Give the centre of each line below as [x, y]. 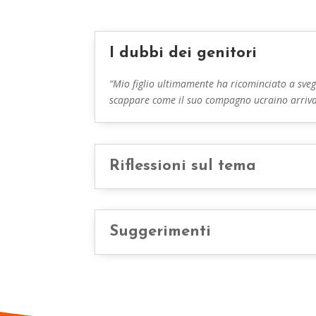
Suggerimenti [160, 232]
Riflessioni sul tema [183, 166]
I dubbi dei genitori [183, 53]
